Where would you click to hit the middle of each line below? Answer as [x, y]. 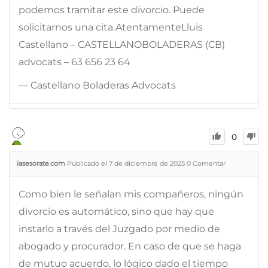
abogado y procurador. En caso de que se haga [130, 246]
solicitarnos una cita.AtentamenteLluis [111, 27]
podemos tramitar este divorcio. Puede [112, 10]
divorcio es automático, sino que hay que [116, 211]
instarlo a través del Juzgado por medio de [119, 229]
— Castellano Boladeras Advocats [97, 85]
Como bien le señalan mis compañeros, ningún [131, 194]
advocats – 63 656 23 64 [74, 62]
